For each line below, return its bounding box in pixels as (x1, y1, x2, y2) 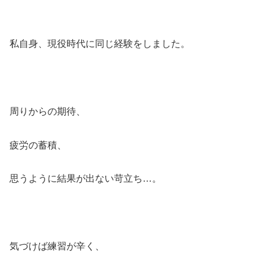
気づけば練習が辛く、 (9, 240, 104, 251)
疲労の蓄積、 (9, 140, 66, 150)
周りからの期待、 (9, 106, 85, 116)
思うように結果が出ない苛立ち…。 (9, 173, 161, 184)
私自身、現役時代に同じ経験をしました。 (9, 39, 190, 49)
